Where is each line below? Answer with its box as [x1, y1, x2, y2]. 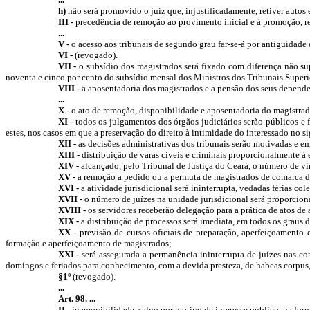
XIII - [57, 149, 80, 160]
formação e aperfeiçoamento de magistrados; [6, 238, 172, 248]
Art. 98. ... [57, 293, 95, 304]
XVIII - [57, 205, 86, 215]
